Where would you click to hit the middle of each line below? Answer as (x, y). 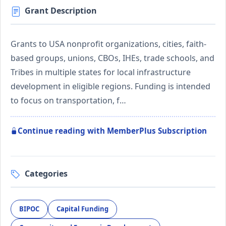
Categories (46, 173)
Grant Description (61, 10)
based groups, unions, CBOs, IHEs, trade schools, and (112, 58)
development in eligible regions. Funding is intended (110, 86)
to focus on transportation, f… (68, 100)
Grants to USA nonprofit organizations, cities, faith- (108, 44)
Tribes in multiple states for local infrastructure (101, 72)
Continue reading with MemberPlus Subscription (112, 130)
